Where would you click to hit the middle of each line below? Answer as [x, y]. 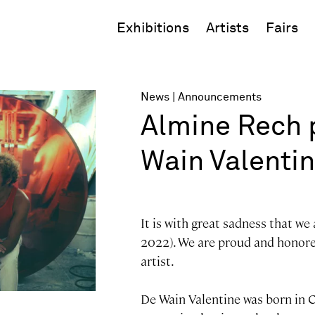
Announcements [219, 97]
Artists [227, 28]
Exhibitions [153, 28]
